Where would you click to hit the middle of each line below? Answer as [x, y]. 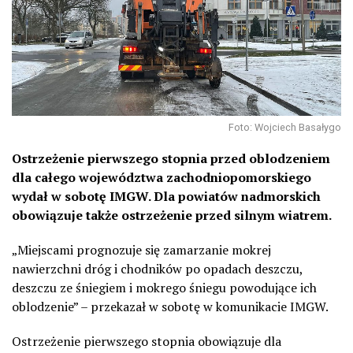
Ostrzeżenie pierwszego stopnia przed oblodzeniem [171, 158]
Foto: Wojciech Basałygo [285, 127]
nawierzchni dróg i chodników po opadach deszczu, [157, 268]
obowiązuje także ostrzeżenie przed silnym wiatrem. [172, 215]
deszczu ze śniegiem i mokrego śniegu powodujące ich [164, 287]
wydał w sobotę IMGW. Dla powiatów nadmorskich [166, 196]
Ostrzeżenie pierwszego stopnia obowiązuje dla [147, 341]
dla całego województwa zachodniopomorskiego [162, 177]
